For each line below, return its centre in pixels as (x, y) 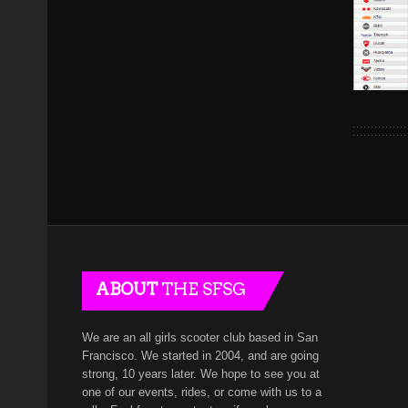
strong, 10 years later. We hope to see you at (201, 373)
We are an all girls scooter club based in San (200, 337)
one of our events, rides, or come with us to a (202, 392)
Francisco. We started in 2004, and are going (200, 355)
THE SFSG (202, 289)
